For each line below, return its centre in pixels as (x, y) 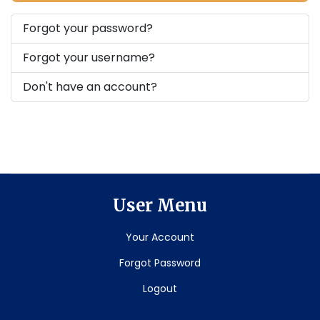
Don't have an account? (90, 87)
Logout (160, 289)
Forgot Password (160, 263)
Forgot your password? (88, 28)
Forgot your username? (89, 57)
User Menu (160, 205)
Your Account (160, 237)
